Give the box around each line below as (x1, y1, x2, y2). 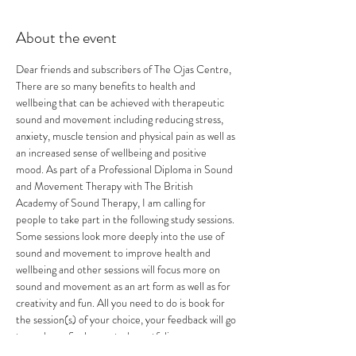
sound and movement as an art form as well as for (16, 278, 233, 294)
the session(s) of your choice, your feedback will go (16, 311, 238, 327)
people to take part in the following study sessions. (16, 211, 234, 227)
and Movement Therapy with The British (16, 178, 195, 194)
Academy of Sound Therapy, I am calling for (16, 195, 208, 211)
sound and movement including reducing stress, (16, 111, 226, 127)
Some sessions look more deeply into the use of (16, 228, 226, 244)
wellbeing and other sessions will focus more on (16, 261, 222, 277)
